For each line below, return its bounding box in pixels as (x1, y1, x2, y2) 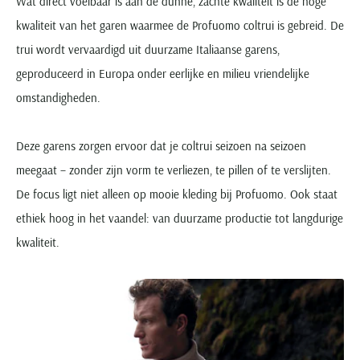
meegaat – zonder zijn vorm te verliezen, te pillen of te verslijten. (16, 162, 331, 178)
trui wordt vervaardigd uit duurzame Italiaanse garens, (16, 41, 280, 57)
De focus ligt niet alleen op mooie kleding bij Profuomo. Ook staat (16, 186, 337, 202)
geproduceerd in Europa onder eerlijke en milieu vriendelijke (16, 65, 309, 81)
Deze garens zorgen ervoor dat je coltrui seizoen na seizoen (16, 137, 306, 153)
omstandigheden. (16, 89, 100, 105)
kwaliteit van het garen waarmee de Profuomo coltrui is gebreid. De (16, 17, 344, 33)
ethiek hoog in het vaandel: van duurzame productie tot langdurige (16, 210, 343, 226)
